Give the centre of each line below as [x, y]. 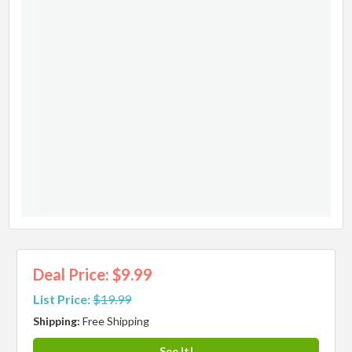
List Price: [62, 299]
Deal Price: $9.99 [93, 274]
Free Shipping [116, 321]
